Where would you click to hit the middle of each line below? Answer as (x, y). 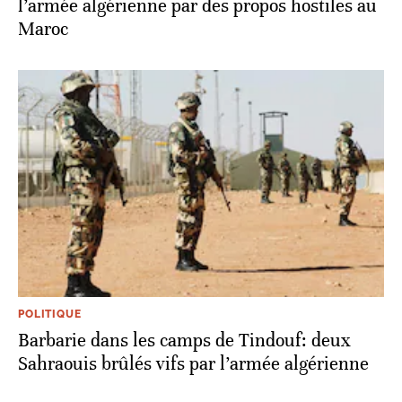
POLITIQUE (50, 315)
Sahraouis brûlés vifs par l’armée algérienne (193, 364)
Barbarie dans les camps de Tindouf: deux (184, 341)
